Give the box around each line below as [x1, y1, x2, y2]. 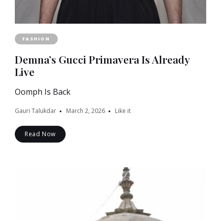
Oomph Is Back [15, 86, 71, 97]
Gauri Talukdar [15, 106, 56, 115]
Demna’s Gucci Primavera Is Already [15, 52, 189, 66]
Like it [115, 106, 131, 115]
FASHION [22, 35, 50, 42]
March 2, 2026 [66, 106, 105, 115]
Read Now [25, 129, 56, 138]
